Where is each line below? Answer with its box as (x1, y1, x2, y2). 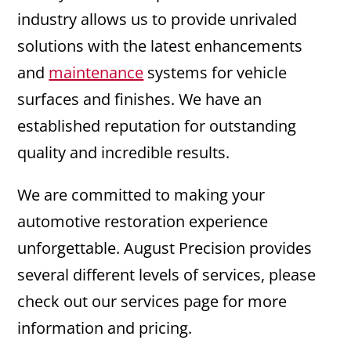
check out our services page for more (17, 291, 288, 313)
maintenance (49, 62, 144, 84)
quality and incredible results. (17, 142, 230, 164)
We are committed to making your (17, 184, 266, 206)
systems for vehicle (143, 62, 288, 84)
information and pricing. (17, 317, 193, 339)
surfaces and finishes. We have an (17, 89, 262, 110)
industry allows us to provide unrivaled (17, 9, 298, 31)
